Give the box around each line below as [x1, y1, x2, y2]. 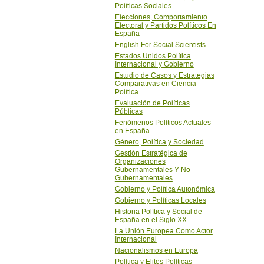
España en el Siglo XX [114, 216, 187, 224]
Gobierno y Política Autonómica [114, 185, 215, 193]
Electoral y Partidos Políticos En [114, 21, 216, 29]
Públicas [114, 107, 143, 115]
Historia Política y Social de [114, 207, 202, 216]
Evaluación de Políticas [114, 99, 190, 107]
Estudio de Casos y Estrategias [114, 71, 214, 80]
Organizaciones [114, 157, 166, 166]
